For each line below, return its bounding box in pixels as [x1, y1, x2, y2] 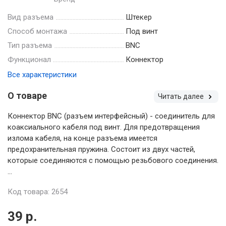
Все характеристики [8, 70, 77, 79]
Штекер [126, 12, 152, 22]
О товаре [8, 90, 47, 101]
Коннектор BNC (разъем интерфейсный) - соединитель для [8, 111, 215, 121]
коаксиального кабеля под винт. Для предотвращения [8, 122, 200, 132]
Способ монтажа [8, 26, 67, 36]
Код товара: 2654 [8, 187, 68, 196]
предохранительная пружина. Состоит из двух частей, [8, 144, 195, 154]
